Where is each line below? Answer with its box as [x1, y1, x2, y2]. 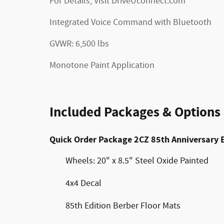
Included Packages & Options [49, 103, 220, 121]
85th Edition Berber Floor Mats [65, 199, 180, 212]
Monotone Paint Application [49, 59, 154, 71]
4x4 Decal [65, 177, 101, 189]
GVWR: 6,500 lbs [49, 37, 109, 50]
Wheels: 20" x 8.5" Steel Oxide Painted [65, 154, 208, 167]
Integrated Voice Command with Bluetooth [49, 16, 211, 28]
